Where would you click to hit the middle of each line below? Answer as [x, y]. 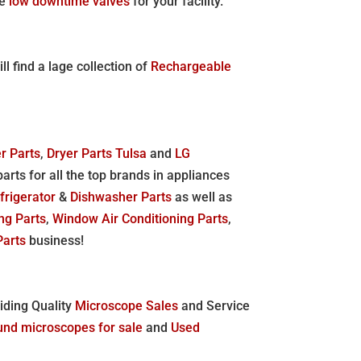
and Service [214, 305]
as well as [202, 197]
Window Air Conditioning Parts [141, 218]
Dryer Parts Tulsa [97, 153]
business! [57, 240]
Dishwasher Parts [121, 197]
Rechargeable [191, 66]
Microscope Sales [127, 305]
